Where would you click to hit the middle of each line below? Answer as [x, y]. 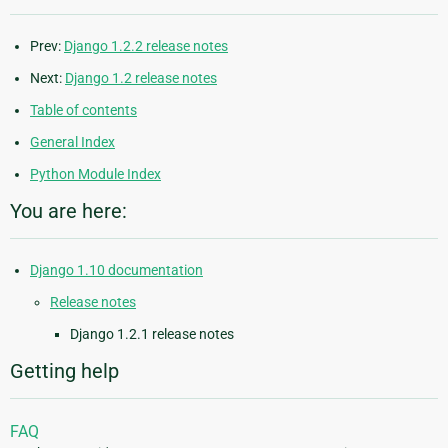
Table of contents [83, 109]
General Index [72, 141]
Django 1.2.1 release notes [152, 333]
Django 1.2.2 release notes [146, 45]
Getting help [64, 370]
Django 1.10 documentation [116, 269]
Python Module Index [95, 173]
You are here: [68, 210]
